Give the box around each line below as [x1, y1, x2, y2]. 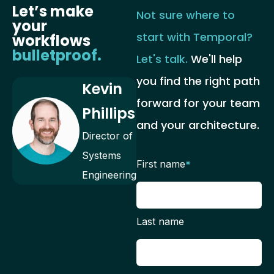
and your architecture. [136, 117, 260, 133]
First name [136, 158, 186, 171]
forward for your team [136, 95, 261, 111]
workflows [12, 31, 91, 51]
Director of [82, 129, 133, 142]
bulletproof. [12, 45, 102, 66]
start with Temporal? [136, 29, 253, 45]
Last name [136, 215, 185, 228]
